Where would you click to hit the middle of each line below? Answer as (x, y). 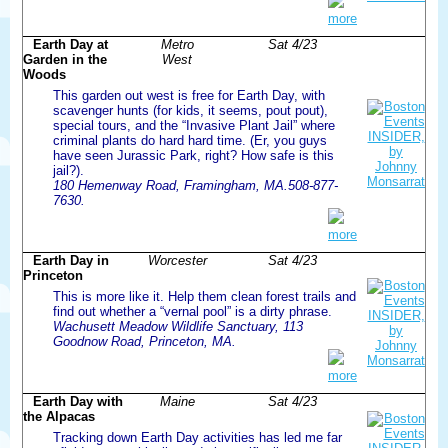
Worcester (177, 260)
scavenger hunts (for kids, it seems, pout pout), (190, 110)
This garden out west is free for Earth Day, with (189, 95)
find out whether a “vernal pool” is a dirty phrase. (192, 311)
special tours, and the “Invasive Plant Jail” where (194, 125)
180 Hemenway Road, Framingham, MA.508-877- (195, 185)
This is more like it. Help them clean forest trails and (204, 296)
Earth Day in (71, 260)
